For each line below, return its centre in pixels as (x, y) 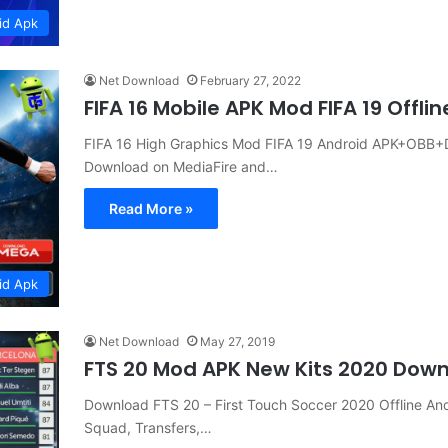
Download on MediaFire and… (181, 167)
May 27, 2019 (237, 341)
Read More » (151, 209)
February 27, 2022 (250, 81)
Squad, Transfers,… (148, 427)
